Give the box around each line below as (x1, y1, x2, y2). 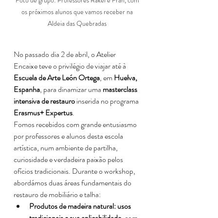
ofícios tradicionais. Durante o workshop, (14, 165, 137, 177)
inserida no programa (75, 95, 140, 107)
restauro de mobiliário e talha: (14, 189, 101, 200)
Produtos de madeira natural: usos (29, 200, 132, 212)
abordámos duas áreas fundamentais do (14, 177, 133, 188)
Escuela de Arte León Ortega (14, 72, 100, 83)
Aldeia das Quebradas (48, 18, 108, 28)
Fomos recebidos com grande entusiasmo (14, 119, 138, 130)
